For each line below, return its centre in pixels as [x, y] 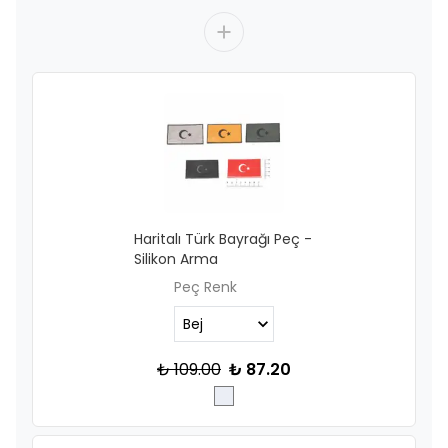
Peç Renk [205, 287]
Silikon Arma [176, 259]
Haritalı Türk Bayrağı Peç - [223, 239]
